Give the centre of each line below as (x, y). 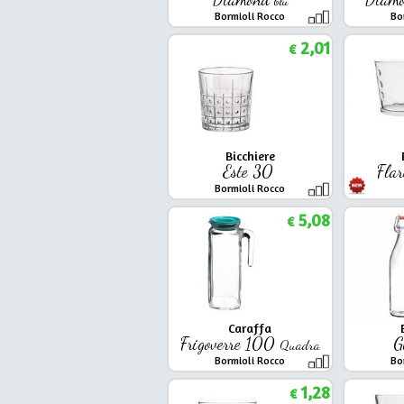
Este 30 (250, 171)
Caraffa (250, 327)
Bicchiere (250, 155)
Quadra (299, 344)
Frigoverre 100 (230, 343)
